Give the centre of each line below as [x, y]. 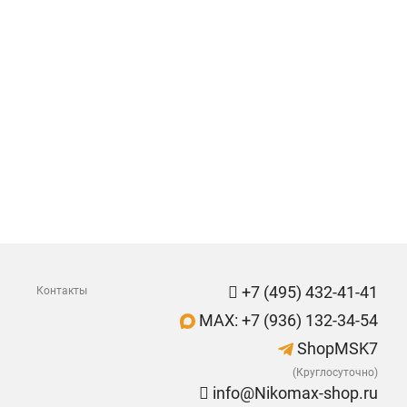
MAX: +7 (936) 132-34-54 [287, 320]
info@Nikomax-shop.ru [293, 393]
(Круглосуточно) [335, 372]
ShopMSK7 [336, 348]
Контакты [62, 291]
